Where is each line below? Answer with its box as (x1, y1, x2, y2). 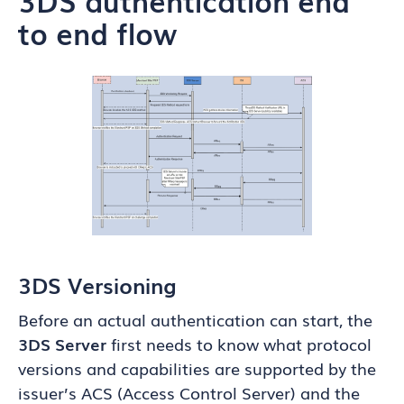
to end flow (18, 11, 177, 53)
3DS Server (18, 332, 106, 355)
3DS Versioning (18, 269, 176, 300)
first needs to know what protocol (106, 332, 372, 355)
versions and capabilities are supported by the (18, 356, 376, 380)
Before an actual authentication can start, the (18, 308, 372, 331)
